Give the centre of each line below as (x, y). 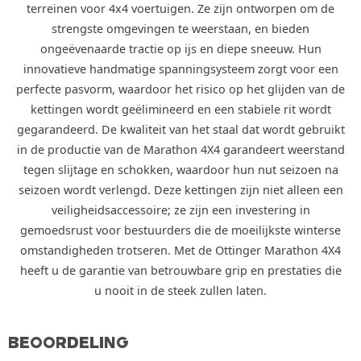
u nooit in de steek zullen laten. (180, 290)
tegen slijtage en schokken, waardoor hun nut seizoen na (180, 169)
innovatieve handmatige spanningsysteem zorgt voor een (180, 68)
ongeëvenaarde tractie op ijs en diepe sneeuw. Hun (180, 48)
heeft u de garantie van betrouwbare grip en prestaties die (180, 270)
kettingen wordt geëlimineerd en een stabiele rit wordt (180, 109)
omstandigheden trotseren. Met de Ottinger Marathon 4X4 (180, 250)
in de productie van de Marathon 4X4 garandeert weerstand (180, 149)
